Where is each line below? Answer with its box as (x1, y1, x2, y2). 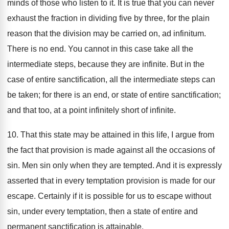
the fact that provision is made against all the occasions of (7, 146, 215, 154)
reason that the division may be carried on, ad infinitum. (7, 29, 206, 38)
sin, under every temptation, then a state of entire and (7, 207, 198, 216)
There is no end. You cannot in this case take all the (7, 44, 193, 53)
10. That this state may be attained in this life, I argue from (7, 130, 214, 139)
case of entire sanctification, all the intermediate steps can (7, 75, 215, 84)
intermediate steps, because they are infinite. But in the (7, 60, 204, 68)
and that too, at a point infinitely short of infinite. (7, 106, 176, 114)
